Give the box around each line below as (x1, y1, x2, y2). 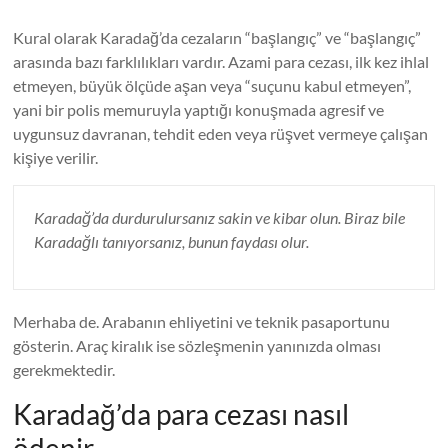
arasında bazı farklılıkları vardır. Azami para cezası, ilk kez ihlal (13, 52, 430, 71)
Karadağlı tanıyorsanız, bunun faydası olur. (34, 232, 310, 251)
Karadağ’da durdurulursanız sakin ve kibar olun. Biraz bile (34, 208, 406, 227)
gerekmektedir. (13, 360, 116, 379)
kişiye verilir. (13, 148, 99, 167)
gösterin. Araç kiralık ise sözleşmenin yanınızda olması (13, 336, 382, 355)
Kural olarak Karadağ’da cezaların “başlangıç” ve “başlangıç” (13, 28, 422, 47)
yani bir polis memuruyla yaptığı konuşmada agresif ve (13, 100, 385, 119)
